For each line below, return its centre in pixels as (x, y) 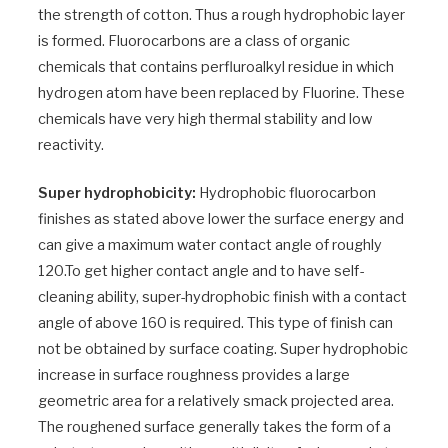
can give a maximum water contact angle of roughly (210, 244)
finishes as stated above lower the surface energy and (221, 218)
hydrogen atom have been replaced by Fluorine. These (221, 92)
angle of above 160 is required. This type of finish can (215, 322)
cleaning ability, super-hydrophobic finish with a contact (222, 296)
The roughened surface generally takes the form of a (214, 426)
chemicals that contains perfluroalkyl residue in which (216, 66)
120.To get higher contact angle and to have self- (201, 270)
